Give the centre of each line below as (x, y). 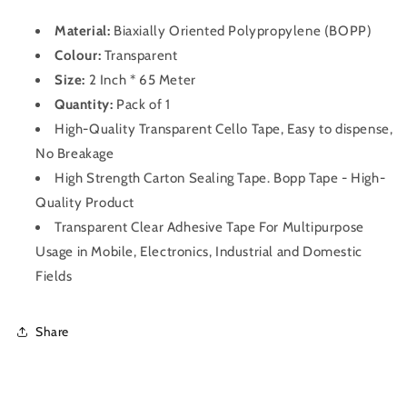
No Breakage (75, 154)
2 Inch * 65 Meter (141, 80)
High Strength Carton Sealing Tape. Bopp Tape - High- (220, 179)
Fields (54, 277)
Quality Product (85, 203)
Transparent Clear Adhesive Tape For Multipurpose (209, 228)
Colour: (78, 56)
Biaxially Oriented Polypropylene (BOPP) (243, 31)
